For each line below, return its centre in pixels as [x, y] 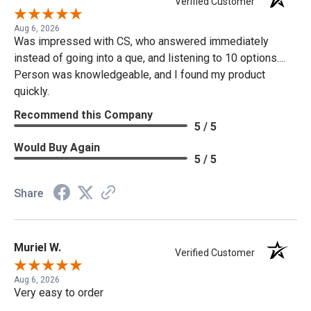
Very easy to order [59, 292]
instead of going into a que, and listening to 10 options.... [150, 58]
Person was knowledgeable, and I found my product [140, 74]
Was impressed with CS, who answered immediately [141, 41]
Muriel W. [37, 247]
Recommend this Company [83, 115]
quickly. [32, 91]
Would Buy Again [57, 147]
